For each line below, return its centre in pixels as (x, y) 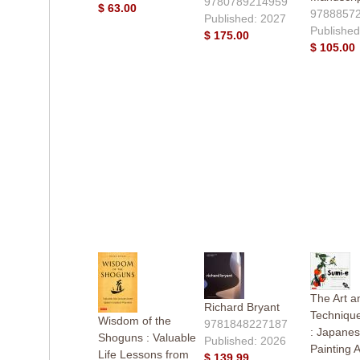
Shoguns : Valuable (147, 337)
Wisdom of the (134, 320)
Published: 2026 (245, 340)
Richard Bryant (241, 307)
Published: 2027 (245, 18)
